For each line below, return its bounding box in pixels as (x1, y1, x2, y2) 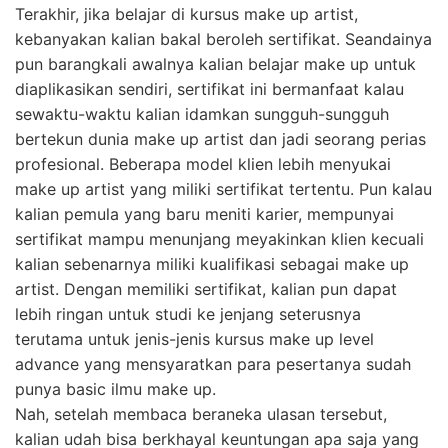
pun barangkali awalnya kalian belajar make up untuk (15, 54, 416, 75)
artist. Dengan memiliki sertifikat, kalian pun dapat (15, 279, 397, 300)
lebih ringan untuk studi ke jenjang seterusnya (15, 304, 361, 325)
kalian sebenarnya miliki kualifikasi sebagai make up (15, 254, 409, 275)
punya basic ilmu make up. (15, 379, 216, 400)
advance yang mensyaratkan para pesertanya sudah (15, 354, 411, 375)
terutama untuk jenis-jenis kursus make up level (15, 329, 374, 350)
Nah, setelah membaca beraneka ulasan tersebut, (15, 404, 387, 425)
